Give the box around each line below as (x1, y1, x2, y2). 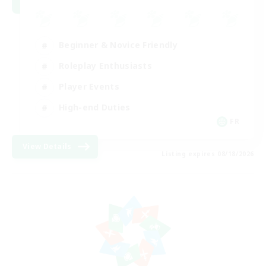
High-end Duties (59, 102, 131, 113)
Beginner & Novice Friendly (59, 39, 178, 51)
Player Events (59, 81, 119, 93)
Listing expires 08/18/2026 (161, 149, 254, 158)
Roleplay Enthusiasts (59, 60, 152, 72)
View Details (23, 141, 72, 151)
